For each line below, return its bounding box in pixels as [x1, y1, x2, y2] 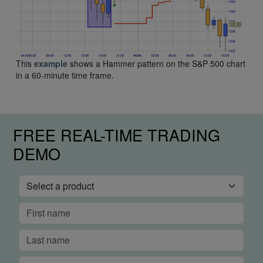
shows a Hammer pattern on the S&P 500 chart [68, 57, 245, 69]
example [34, 57, 68, 69]
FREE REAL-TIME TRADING [13, 123, 220, 146]
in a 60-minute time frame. [16, 69, 114, 81]
